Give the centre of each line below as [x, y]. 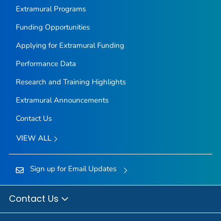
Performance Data [46, 64]
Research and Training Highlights [71, 82]
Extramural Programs [51, 9]
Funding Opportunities [53, 27]
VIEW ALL [35, 138]
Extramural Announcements [62, 100]
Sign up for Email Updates [73, 168]
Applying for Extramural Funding [70, 46]
